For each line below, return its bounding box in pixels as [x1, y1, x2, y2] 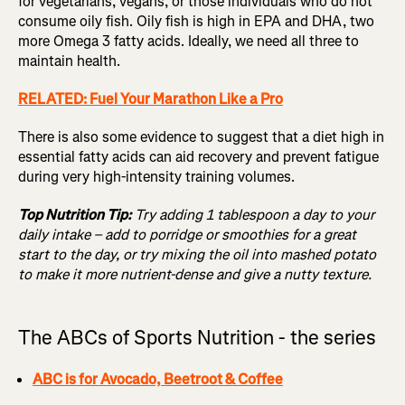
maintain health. [18, 52, 124, 71]
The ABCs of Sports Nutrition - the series [18, 325, 376, 352]
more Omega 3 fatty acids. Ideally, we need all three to [18, 32, 359, 52]
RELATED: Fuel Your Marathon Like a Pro [18, 89, 283, 109]
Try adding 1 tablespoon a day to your [131, 205, 374, 225]
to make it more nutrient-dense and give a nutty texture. [18, 265, 372, 285]
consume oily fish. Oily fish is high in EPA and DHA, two [18, 12, 374, 32]
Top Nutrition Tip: [18, 205, 131, 225]
